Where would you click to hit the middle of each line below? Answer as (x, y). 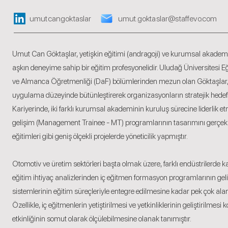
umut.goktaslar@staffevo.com (168, 19)
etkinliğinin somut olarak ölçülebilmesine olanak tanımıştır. (102, 219)
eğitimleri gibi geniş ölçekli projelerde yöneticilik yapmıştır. (100, 136)
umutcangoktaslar (61, 19)
